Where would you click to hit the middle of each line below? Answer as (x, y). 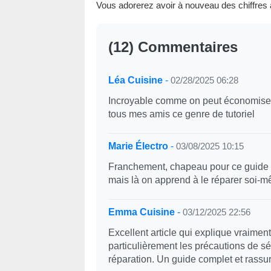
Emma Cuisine (141, 212)
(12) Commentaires (173, 47)
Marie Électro (138, 146)
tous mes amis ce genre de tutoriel (181, 114)
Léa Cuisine (135, 80)
